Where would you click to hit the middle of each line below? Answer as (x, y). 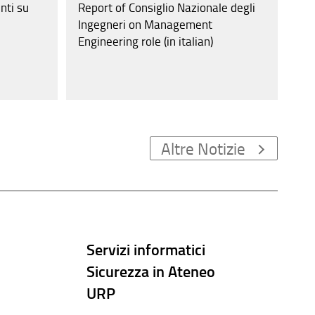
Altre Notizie (204, 148)
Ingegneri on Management (145, 24)
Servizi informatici (146, 249)
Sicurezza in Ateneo (151, 271)
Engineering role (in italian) (145, 41)
